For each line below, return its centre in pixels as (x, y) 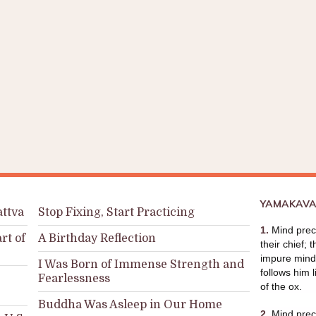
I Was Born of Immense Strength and (141, 265)
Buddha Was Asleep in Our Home (130, 305)
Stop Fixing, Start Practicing (116, 212)
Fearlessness (74, 279)
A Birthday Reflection (97, 238)
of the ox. (281, 287)
